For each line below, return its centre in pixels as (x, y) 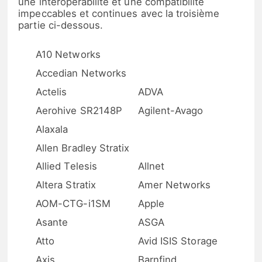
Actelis (51, 92)
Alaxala (52, 129)
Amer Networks (174, 185)
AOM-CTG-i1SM (73, 204)
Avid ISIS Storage (177, 241)
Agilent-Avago (170, 110)
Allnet (151, 166)
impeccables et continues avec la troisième (119, 14)
